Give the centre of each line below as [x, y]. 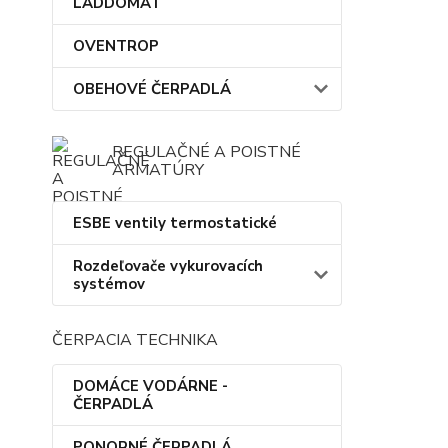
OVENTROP [116, 46]
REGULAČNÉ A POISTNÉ [206, 152]
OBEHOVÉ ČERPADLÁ [152, 89]
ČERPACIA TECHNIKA [135, 340]
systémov [109, 284]
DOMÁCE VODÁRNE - [150, 386]
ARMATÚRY [158, 170]
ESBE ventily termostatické [175, 223]
